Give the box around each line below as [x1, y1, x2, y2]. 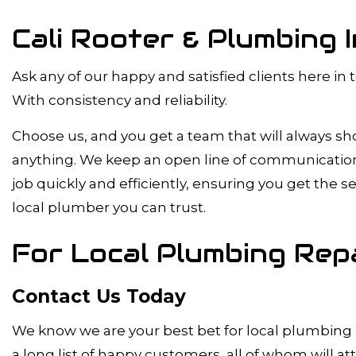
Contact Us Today [12, 285, 186, 308]
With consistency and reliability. [12, 92, 227, 109]
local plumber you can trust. [12, 199, 206, 216]
